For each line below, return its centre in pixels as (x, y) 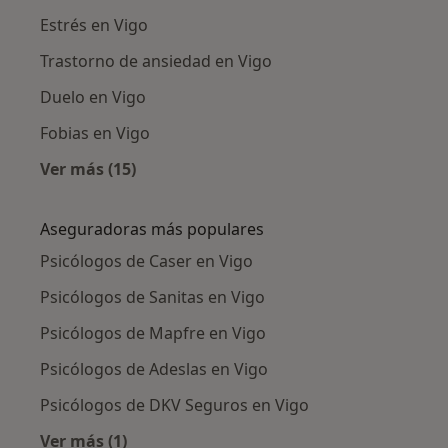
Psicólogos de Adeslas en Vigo (154, 369)
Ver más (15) (88, 169)
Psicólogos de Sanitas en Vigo (152, 297)
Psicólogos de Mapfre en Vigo (153, 333)
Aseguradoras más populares (152, 229)
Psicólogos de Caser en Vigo (146, 261)
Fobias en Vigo (95, 133)
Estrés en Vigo (94, 25)
